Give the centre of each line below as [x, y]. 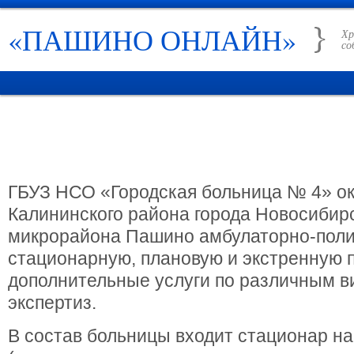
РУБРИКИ [163, 134]
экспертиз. [52, 303]
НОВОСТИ [101, 134]
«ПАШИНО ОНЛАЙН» [169, 40]
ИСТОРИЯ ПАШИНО [248, 134]
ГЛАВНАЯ [38, 134]
